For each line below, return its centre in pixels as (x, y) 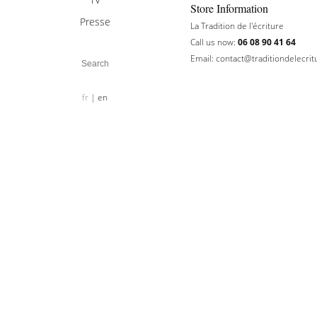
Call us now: (214, 42)
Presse (95, 22)
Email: (203, 58)
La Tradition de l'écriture (237, 25)
